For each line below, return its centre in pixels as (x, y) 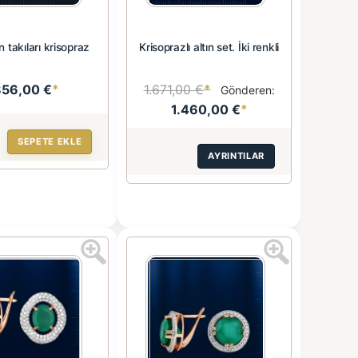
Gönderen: (246, 89)
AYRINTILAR (236, 155)
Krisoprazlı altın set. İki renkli (209, 47)
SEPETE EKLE (50, 141)
